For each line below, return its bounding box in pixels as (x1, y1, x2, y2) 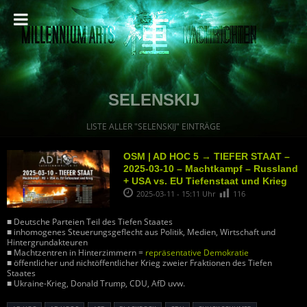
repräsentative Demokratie (145, 247, 249, 259)
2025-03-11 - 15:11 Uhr (136, 188, 217, 199)
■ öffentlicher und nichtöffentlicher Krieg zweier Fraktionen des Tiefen (7, 257, 272, 269)
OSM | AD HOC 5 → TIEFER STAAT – (123, 151, 290, 162)
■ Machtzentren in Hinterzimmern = (7, 247, 145, 259)
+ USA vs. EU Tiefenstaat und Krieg (123, 175, 287, 186)
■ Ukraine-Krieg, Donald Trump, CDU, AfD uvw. (7, 278, 185, 290)
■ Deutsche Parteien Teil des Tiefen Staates (7, 216, 173, 228)
